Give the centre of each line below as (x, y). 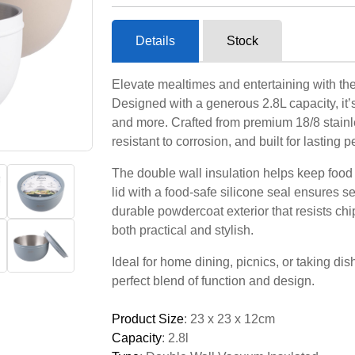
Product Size (148, 319)
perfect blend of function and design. (213, 281)
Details (155, 41)
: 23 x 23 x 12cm (229, 319)
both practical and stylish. (183, 230)
